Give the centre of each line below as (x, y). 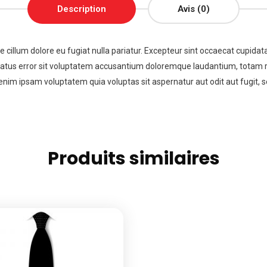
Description (82, 9)
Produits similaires (133, 159)
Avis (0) (194, 9)
